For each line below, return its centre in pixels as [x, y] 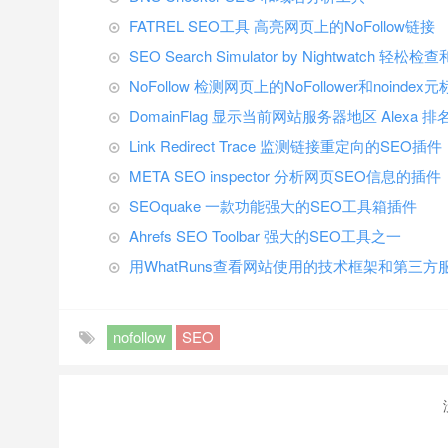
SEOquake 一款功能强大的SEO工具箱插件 [273, 205]
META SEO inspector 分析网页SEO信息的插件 [285, 175]
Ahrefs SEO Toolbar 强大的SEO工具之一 [265, 235]
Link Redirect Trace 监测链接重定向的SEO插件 [285, 145]
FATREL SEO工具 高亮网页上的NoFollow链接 [282, 25]
